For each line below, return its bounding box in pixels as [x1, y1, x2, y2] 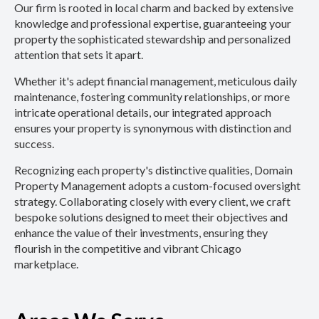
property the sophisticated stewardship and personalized [14, 31, 291, 46]
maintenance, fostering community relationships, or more [14, 89, 290, 103]
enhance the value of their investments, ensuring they [14, 225, 268, 239]
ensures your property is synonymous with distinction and [14, 120, 291, 135]
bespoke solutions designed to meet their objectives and [14, 209, 288, 224]
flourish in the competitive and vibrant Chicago [14, 241, 241, 255]
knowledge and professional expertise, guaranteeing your [14, 16, 291, 30]
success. [14, 136, 54, 150]
